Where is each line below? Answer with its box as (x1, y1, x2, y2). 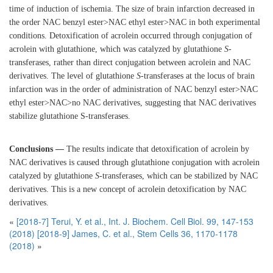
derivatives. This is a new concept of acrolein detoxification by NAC (9, 185, 246, 194)
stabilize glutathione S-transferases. (9, 112, 130, 121)
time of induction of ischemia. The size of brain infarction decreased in (9, 4, 255, 13)
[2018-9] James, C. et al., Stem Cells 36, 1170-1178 (37, 227, 238, 239)
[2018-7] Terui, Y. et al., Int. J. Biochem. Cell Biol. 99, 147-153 (16, 215, 253, 227)
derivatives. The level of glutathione (9, 71, 136, 80)
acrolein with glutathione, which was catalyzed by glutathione (9, 44, 224, 54)
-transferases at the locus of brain (141, 71, 255, 80)
